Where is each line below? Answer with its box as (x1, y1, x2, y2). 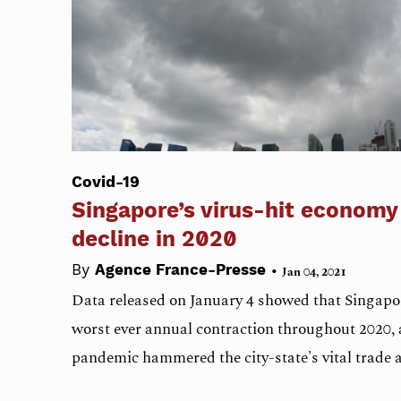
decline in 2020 (72, 226, 237, 252)
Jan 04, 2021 (282, 262, 346, 281)
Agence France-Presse (95, 260, 270, 279)
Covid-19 (72, 173, 140, 192)
